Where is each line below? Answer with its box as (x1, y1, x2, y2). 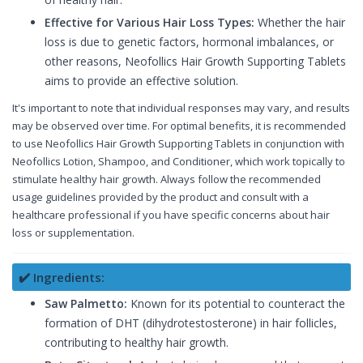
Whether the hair (254, 14, 345, 30)
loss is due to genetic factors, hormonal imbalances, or (45, 33, 334, 49)
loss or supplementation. (12, 224, 135, 240)
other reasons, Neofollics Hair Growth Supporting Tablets (45, 53, 346, 69)
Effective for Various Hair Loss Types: (45, 14, 254, 30)
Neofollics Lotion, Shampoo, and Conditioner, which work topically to (12, 153, 345, 169)
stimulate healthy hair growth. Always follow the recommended (12, 171, 321, 186)
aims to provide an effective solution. (45, 72, 238, 88)
